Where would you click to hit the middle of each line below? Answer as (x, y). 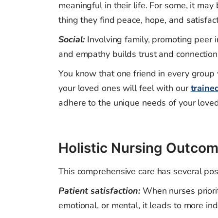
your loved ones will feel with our (125, 88)
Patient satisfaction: (100, 191)
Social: (73, 40)
